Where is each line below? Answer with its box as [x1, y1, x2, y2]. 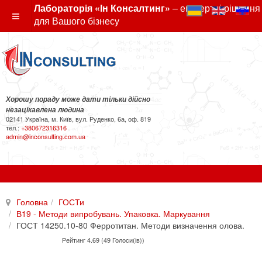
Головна [16, 196, 48, 208]
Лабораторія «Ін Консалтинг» [34, 1, 170, 15]
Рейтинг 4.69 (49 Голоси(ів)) [62, 235, 144, 244]
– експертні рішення [170, 1, 260, 15]
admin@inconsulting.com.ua [6, 132, 85, 141]
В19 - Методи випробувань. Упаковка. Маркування [16, 208, 210, 219]
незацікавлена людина [6, 105, 84, 115]
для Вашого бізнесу [34, 14, 119, 27]
